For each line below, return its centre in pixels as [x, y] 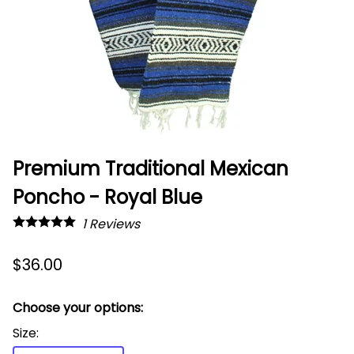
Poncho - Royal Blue [107, 197]
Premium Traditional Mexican [151, 168]
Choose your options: [78, 307]
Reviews [113, 224]
